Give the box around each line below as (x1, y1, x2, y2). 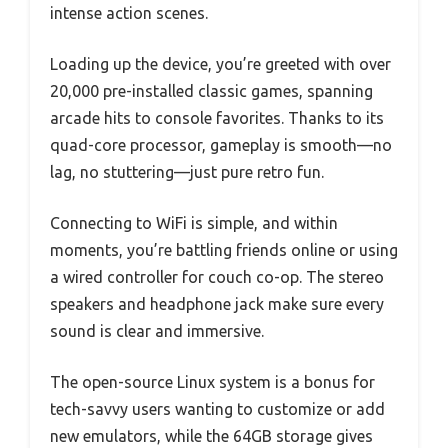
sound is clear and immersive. (50, 321, 264, 340)
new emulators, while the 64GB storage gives (50, 426, 373, 445)
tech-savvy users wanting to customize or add (50, 399, 385, 418)
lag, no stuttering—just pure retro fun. (50, 162, 324, 181)
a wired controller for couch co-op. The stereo (50, 267, 384, 286)
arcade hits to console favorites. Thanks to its (50, 108, 384, 127)
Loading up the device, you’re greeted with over (50, 54, 391, 73)
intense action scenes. (50, 3, 208, 22)
